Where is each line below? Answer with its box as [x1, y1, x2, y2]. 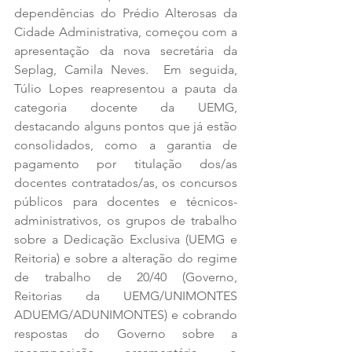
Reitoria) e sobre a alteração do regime [14, 250, 237, 266]
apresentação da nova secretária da [14, 42, 237, 58]
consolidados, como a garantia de [14, 137, 237, 152]
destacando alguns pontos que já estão [14, 118, 237, 134]
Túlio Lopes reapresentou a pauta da [14, 80, 237, 96]
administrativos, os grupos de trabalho [14, 212, 237, 228]
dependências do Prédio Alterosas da [14, 5, 237, 20]
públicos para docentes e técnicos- [14, 193, 237, 209]
